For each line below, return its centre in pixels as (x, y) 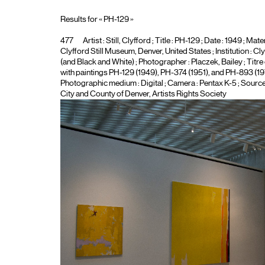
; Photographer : (162, 62)
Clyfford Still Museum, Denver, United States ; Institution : (156, 51)
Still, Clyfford (128, 41)
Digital (152, 83)
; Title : (162, 41)
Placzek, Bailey (216, 62)
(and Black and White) (97, 62)
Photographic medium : (100, 83)
